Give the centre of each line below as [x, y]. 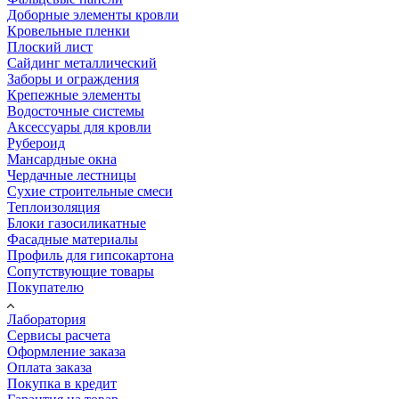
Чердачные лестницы [72, 175]
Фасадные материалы [73, 240]
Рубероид [36, 143]
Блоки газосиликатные [77, 224]
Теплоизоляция [53, 208]
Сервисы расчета [59, 336]
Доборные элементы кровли [93, 15]
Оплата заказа [49, 368]
